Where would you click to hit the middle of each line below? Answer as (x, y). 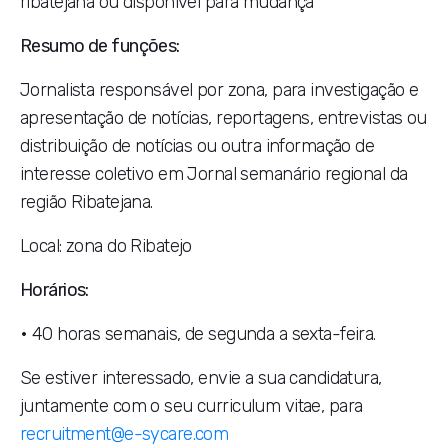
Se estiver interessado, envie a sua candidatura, (201, 378)
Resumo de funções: (100, 46)
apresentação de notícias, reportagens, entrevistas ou (223, 118)
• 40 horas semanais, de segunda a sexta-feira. (198, 334)
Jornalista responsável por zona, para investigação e (219, 90)
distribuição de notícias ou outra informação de (197, 146)
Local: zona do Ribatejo (106, 246)
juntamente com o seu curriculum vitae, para (191, 406)
